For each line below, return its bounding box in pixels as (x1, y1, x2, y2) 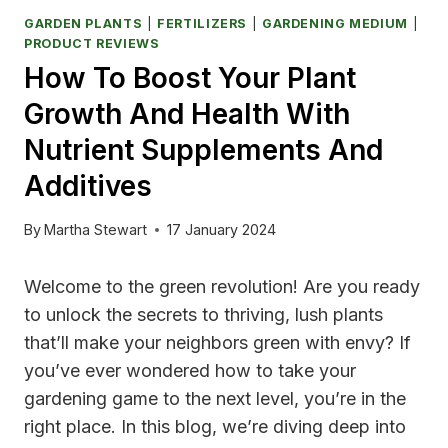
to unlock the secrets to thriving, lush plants (24, 304, 383, 326)
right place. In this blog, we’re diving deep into (24, 416, 406, 438)
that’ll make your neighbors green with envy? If (24, 332, 411, 354)
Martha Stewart (44, 221, 148, 239)
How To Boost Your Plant (24, 60, 356, 95)
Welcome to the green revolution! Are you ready (24, 276, 420, 298)
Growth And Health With (24, 96, 350, 131)
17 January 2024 (167, 221, 277, 239)
